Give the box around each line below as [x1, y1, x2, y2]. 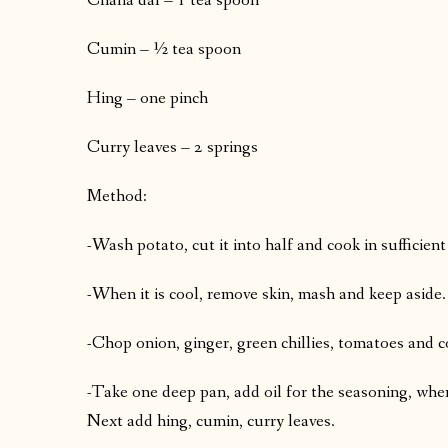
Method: [87, 185, 147, 209]
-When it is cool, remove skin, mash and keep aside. [87, 283, 446, 307]
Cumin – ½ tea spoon [87, 38, 241, 62]
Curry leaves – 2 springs [87, 136, 258, 160]
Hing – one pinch [87, 87, 208, 111]
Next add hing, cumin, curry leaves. [87, 410, 335, 434]
